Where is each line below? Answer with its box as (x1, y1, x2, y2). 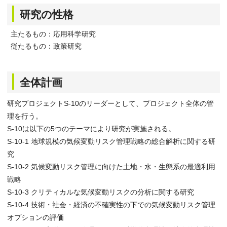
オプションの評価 (7, 213, 64, 221)
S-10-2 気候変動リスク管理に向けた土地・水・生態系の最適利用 (7, 163, 215, 171)
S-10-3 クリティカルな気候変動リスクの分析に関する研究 (7, 188, 194, 196)
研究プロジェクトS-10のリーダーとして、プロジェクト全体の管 (7, 99, 214, 107)
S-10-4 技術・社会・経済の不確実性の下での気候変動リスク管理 (7, 201, 215, 209)
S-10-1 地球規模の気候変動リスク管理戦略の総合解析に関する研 (7, 137, 215, 145)
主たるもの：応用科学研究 (11, 30, 96, 38)
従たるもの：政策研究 (11, 42, 82, 50)
